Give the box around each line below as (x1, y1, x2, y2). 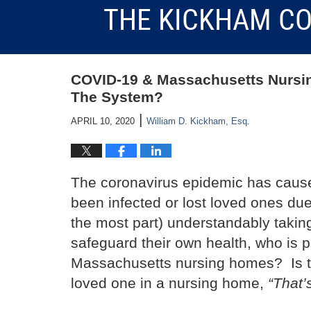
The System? (71, 89, 163, 106)
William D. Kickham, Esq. (146, 116, 250, 127)
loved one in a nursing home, (71, 275, 268, 292)
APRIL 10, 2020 (71, 116, 135, 127)
